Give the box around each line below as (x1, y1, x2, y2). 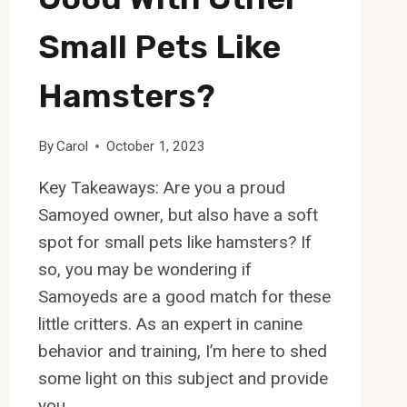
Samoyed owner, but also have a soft (37, 203, 318, 225)
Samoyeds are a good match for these (37, 285, 331, 307)
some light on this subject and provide (37, 367, 328, 389)
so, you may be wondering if (37, 258, 252, 280)
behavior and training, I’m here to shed (37, 340, 327, 362)
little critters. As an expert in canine (37, 313, 303, 334)
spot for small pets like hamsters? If (37, 231, 312, 253)
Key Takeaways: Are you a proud (37, 176, 285, 198)
